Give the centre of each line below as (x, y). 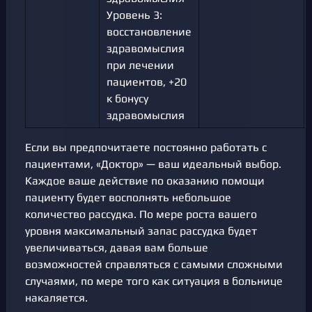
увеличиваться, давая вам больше (117, 248)
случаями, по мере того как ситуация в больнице (154, 281)
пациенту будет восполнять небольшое (128, 198)
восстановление (149, 32)
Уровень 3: (134, 15)
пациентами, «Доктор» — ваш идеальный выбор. (153, 164)
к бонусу (127, 99)
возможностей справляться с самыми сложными (154, 265)
